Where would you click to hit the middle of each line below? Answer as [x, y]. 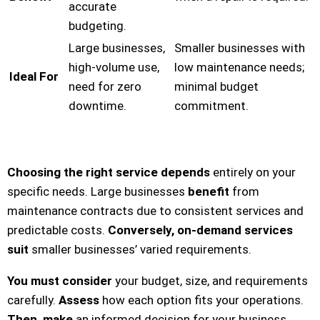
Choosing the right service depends [109, 172]
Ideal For [34, 77]
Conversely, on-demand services [200, 230]
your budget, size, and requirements [210, 280]
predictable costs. [57, 230]
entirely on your [253, 172]
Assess [79, 300]
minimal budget [216, 87]
